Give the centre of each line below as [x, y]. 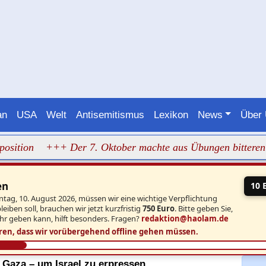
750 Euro [158, 208]
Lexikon [171, 115]
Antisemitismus [110, 115]
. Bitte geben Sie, [203, 208]
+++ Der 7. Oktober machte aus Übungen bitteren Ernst [139, 147]
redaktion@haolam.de [185, 218]
